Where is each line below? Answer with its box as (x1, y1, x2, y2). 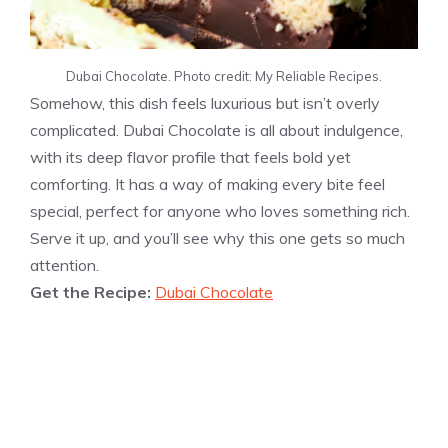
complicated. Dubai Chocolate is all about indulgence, (30, 119, 403, 140)
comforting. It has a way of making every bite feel (30, 173, 385, 194)
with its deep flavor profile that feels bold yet (30, 146, 351, 167)
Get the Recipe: (30, 281, 155, 302)
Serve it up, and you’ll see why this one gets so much (30, 227, 405, 248)
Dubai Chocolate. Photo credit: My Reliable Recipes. (66, 67, 382, 84)
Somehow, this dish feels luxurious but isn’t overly (30, 92, 380, 113)
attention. (30, 254, 99, 275)
